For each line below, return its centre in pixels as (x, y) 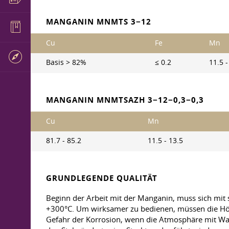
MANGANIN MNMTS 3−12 (99, 22)
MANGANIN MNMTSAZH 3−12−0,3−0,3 (125, 100)
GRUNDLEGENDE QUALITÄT (102, 178)
